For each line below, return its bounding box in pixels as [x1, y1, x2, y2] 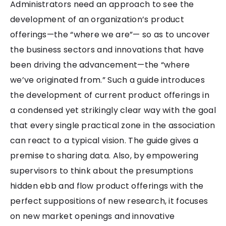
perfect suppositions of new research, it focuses [10, 195, 208, 207]
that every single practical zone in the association [10, 119, 215, 131]
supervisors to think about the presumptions [10, 164, 193, 177]
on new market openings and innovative [10, 210, 175, 222]
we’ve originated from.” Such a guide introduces [10, 74, 205, 86]
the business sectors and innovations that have [10, 43, 204, 55]
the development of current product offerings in [10, 89, 210, 101]
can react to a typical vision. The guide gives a [10, 134, 199, 146]
